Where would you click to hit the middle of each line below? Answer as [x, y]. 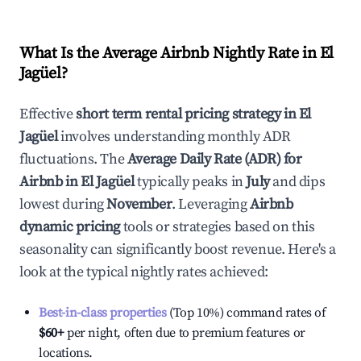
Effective [48, 114]
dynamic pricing [70, 227]
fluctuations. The [73, 159]
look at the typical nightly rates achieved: [144, 272]
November [139, 204]
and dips [297, 182]
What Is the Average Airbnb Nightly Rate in [170, 54]
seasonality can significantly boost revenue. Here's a [178, 249]
